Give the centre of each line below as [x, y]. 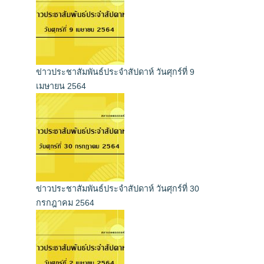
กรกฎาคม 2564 [65, 203]
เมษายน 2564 [61, 86]
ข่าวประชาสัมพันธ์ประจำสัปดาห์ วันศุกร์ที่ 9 [115, 72]
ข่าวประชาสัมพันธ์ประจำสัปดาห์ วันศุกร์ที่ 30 [118, 189]
